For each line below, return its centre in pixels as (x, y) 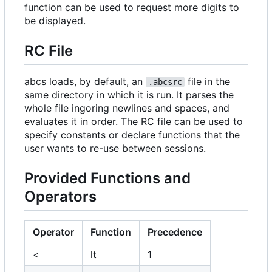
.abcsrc (165, 82)
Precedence (175, 232)
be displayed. (55, 21)
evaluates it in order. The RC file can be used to (134, 122)
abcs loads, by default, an (85, 82)
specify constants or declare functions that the (132, 135)
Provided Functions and (107, 178)
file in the (209, 82)
